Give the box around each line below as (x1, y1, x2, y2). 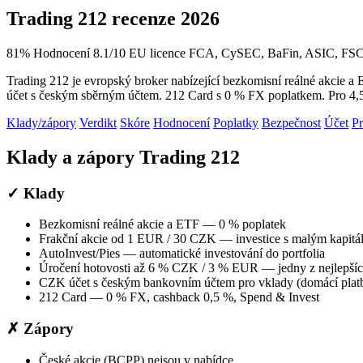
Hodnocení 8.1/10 (33, 45, 126, 60)
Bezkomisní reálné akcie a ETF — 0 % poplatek (39, 217, 286, 232)
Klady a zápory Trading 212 (6, 146, 240, 168)
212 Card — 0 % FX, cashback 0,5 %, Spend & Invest (39, 290, 319, 305)
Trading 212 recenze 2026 (6, 7, 220, 29)
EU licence (129, 45, 186, 60)
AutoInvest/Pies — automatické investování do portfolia (39, 246, 325, 261)
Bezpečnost (262, 115, 321, 130)
